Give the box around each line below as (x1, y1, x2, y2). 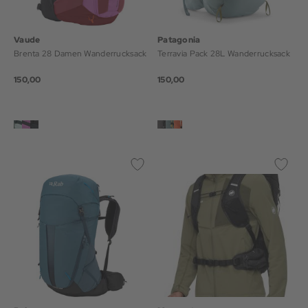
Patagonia (157, 34, 201, 45)
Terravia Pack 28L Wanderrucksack (157, 48, 290, 59)
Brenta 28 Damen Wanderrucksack (14, 48, 147, 59)
